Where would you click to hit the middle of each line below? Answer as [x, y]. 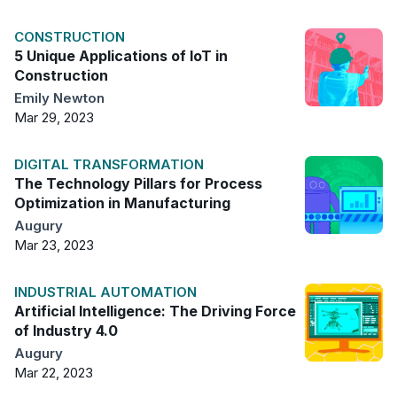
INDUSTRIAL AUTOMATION [105, 292]
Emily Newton [59, 98]
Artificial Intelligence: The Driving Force [155, 311]
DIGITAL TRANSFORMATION [109, 165]
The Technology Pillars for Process [138, 184]
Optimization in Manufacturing [122, 203]
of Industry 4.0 [66, 331]
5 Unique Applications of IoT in [121, 56]
